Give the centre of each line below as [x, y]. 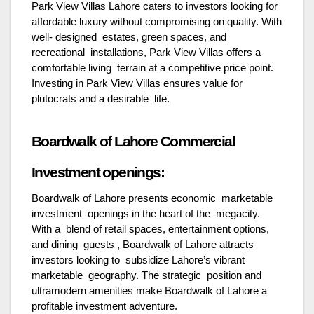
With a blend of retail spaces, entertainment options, [150, 229]
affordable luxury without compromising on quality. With [157, 21]
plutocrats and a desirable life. [105, 98]
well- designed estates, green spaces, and [129, 37]
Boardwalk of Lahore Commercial [133, 141]
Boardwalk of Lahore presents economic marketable [152, 198]
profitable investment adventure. [109, 306]
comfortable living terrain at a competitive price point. [152, 68]
